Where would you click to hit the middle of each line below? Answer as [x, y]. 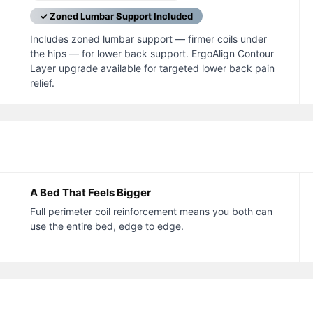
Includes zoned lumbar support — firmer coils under [148, 39]
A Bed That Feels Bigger [90, 193]
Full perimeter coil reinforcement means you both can [151, 212]
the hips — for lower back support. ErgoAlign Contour [152, 54]
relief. [42, 83]
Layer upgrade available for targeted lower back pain [152, 68]
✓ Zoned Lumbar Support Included [116, 16]
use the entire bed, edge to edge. [107, 226]
